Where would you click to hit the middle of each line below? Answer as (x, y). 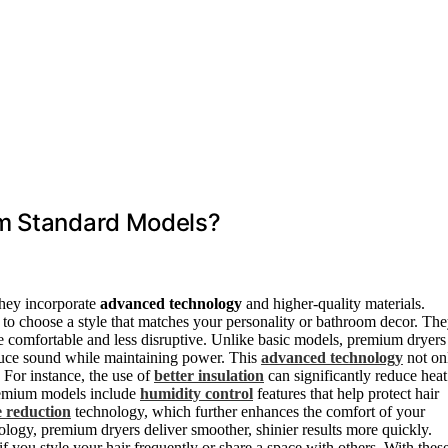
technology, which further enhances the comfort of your (248, 412)
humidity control (196, 394)
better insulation (209, 376)
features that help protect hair (346, 394)
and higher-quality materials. (333, 304)
